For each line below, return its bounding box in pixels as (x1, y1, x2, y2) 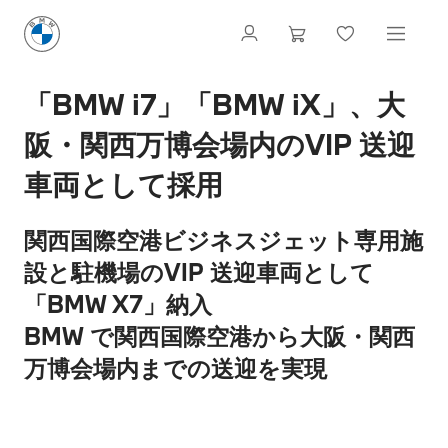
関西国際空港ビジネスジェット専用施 (24, 224, 423, 255)
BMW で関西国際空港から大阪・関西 (24, 320, 415, 351)
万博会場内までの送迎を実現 (24, 352, 327, 383)
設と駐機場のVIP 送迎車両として (24, 256, 374, 287)
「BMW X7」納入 (24, 288, 212, 319)
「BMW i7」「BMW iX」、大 (24, 85, 405, 123)
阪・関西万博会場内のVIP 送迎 (24, 125, 415, 163)
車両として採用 (24, 165, 223, 203)
